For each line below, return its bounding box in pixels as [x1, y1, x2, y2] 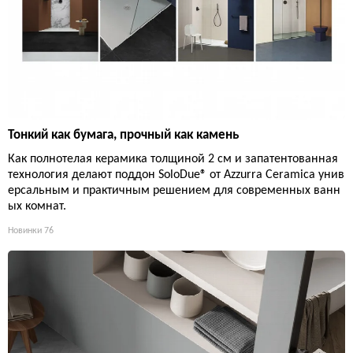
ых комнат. [8, 199, 66, 213]
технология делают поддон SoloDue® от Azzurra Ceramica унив [8, 168, 344, 181]
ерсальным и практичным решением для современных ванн [8, 184, 340, 197]
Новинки [8, 225, 42, 236]
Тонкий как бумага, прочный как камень [8, 128, 239, 142]
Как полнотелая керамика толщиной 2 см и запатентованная [8, 152, 338, 165]
